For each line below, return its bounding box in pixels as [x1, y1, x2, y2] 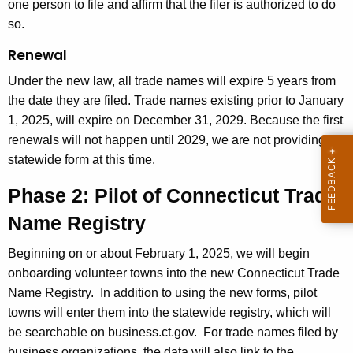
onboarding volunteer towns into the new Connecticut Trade [8, 266, 340, 281]
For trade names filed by [203, 325, 338, 340]
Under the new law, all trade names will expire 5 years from [8, 74, 336, 88]
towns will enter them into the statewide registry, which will [8, 306, 331, 320]
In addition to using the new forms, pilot [100, 286, 317, 300]
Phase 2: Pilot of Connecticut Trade [8, 184, 337, 207]
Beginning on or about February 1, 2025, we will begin [8, 247, 310, 261]
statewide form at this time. [8, 153, 158, 167]
